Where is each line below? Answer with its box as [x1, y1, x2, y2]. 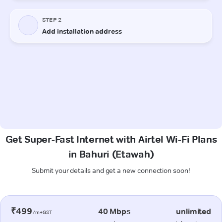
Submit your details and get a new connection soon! [32, 166, 190, 175]
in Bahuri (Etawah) [68, 148, 154, 160]
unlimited [176, 206, 211, 216]
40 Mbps [98, 206, 130, 216]
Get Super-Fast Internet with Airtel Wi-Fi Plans [5, 133, 217, 145]
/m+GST [32, 209, 53, 216]
